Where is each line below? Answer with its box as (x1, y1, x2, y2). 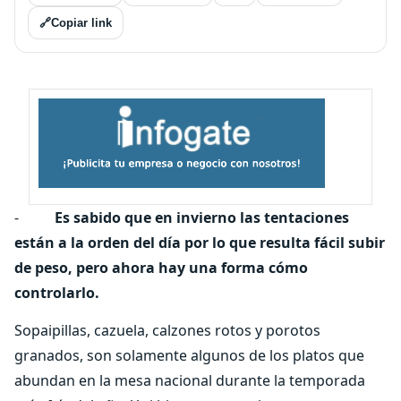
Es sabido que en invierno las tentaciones (55, 208, 349, 227)
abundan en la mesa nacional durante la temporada (14, 371, 365, 390)
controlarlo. (14, 283, 99, 303)
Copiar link (51, 16, 112, 30)
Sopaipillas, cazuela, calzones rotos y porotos (14, 320, 320, 340)
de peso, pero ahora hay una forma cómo (14, 258, 308, 277)
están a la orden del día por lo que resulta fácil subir (14, 233, 385, 252)
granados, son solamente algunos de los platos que (14, 346, 364, 365)
